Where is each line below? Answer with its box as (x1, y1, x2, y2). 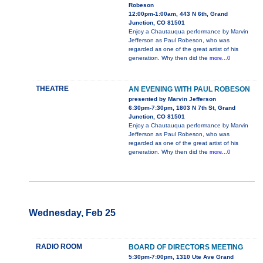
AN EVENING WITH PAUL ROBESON (128, 85, 250, 94)
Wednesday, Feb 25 (28, 208, 116, 218)
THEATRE (35, 85, 69, 93)
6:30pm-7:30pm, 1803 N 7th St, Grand (128, 104, 235, 112)
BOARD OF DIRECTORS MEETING (128, 243, 243, 252)
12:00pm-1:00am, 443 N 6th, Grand (128, 11, 228, 18)
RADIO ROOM (35, 242, 82, 251)
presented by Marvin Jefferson (128, 96, 216, 103)
